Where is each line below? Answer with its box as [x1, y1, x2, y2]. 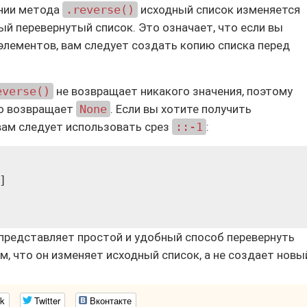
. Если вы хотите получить [110, 102, 251, 116]
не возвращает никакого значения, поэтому [53, 84, 293, 98]
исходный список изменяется [138, 3, 300, 16]
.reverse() [66, 3, 134, 16]
